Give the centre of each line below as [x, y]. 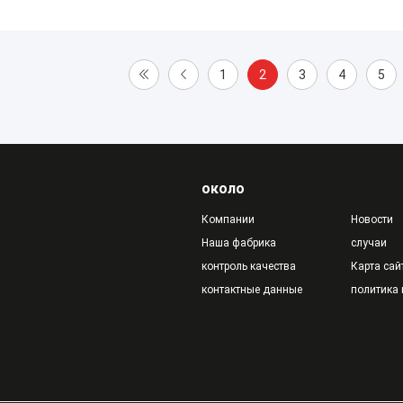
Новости [372, 219]
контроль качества [249, 266]
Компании [228, 219]
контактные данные [252, 290]
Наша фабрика [239, 243]
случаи [368, 243]
